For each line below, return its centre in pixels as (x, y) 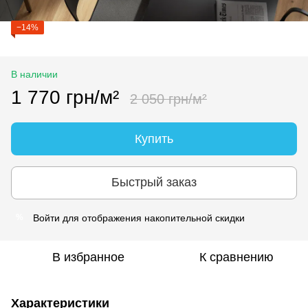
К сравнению (236, 257)
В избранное (88, 257)
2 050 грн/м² (168, 99)
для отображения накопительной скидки (152, 218)
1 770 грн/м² (65, 97)
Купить (154, 139)
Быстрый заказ (154, 183)
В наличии (34, 74)
